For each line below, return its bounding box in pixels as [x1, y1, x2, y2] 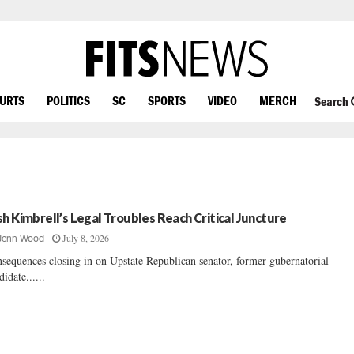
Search [314, 94, 351, 109]
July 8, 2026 [62, 232, 110, 244]
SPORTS [148, 92, 186, 107]
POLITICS [47, 92, 90, 107]
